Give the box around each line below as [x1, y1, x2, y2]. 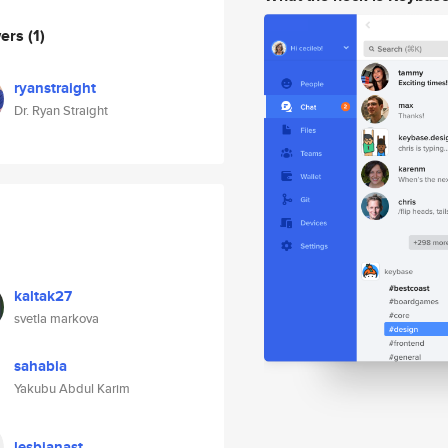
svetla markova [14, 309, 99, 328]
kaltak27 [14, 285, 72, 307]
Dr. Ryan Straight [14, 101, 108, 120]
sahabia [14, 355, 67, 377]
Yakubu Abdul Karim [14, 379, 130, 398]
